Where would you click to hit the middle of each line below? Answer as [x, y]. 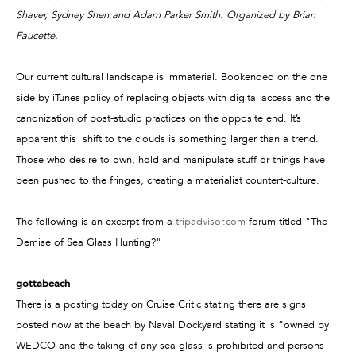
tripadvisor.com [211, 221]
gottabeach [43, 283]
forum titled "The [286, 221]
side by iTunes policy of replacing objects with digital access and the [173, 97]
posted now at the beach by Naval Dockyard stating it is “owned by [172, 324]
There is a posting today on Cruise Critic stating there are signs [161, 304]
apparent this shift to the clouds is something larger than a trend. [167, 138]
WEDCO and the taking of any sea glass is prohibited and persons [170, 345]
